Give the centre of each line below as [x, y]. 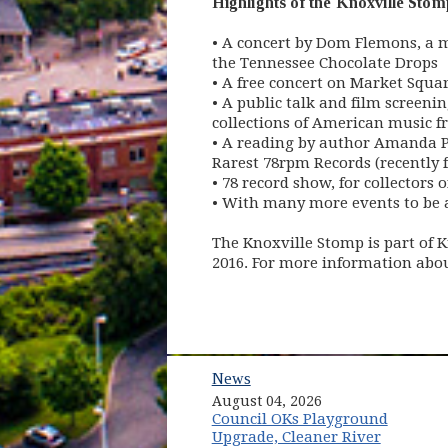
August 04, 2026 [266, 401]
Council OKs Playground [299, 419]
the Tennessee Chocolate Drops [324, 63]
